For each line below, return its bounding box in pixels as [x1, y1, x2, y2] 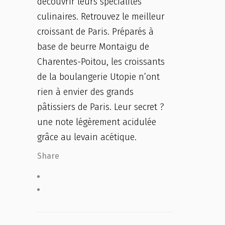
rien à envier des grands [37, 86, 134, 97]
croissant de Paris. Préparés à [37, 26, 154, 37]
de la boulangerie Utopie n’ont [37, 71, 160, 82]
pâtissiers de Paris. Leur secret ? [37, 101, 164, 113]
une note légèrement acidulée [37, 117, 156, 128]
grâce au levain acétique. [37, 132, 137, 143]
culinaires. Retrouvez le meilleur [37, 11, 165, 22]
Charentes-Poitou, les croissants [37, 56, 165, 67]
